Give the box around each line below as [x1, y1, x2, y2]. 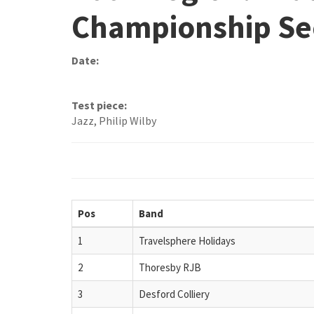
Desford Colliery [139, 287, 210, 301]
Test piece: [71, 98, 127, 113]
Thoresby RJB [139, 260, 201, 274]
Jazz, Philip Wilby [71, 114, 156, 128]
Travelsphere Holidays [139, 233, 235, 247]
